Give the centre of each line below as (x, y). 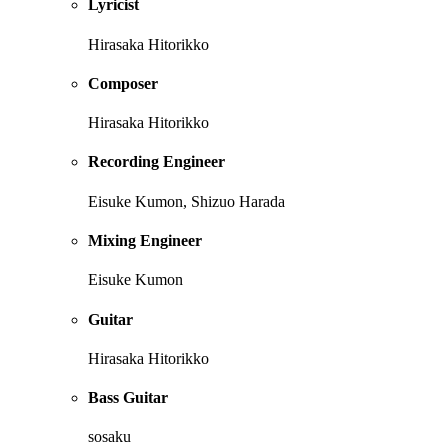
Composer (123, 83)
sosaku (109, 437)
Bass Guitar (128, 398)
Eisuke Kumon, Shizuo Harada (186, 201)
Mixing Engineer (145, 241)
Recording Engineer (156, 162)
